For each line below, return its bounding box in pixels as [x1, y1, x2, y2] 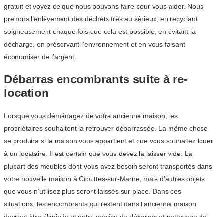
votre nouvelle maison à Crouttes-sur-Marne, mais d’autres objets [4, 174, 205, 183]
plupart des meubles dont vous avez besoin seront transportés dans [4, 162, 212, 170]
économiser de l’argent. [4, 52, 76, 61]
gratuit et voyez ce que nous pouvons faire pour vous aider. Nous [4, 2, 203, 10]
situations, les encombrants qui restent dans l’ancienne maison [4, 200, 196, 208]
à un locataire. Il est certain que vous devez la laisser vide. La [4, 149, 192, 157]
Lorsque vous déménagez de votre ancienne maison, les [4, 111, 178, 120]
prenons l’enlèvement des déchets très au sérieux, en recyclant [4, 15, 198, 23]
